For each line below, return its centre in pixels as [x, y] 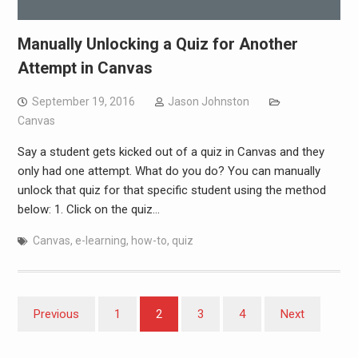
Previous [56, 314]
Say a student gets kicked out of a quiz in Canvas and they [171, 152]
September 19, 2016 [83, 102]
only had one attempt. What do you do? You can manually [169, 171]
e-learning [100, 241]
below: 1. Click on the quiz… [88, 210]
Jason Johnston [208, 102]
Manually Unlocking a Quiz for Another [157, 44]
